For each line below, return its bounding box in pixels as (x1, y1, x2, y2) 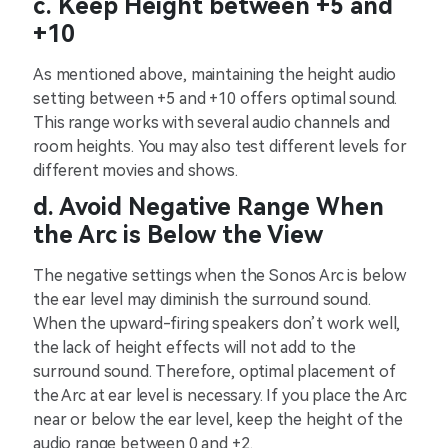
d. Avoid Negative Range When (33, 193, 384, 222)
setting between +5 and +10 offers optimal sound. (33, 89, 398, 109)
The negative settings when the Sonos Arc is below (33, 266, 407, 286)
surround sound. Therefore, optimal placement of (33, 362, 396, 382)
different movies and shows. (33, 161, 242, 181)
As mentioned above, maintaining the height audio (33, 65, 397, 85)
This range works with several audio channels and (33, 113, 391, 133)
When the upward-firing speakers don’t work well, (33, 314, 401, 334)
